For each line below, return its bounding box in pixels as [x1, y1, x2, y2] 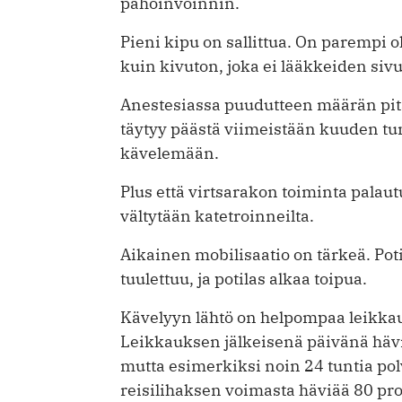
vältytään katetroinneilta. [120, 205, 314, 227]
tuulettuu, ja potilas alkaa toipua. [120, 268, 367, 289]
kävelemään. [120, 143, 219, 164]
